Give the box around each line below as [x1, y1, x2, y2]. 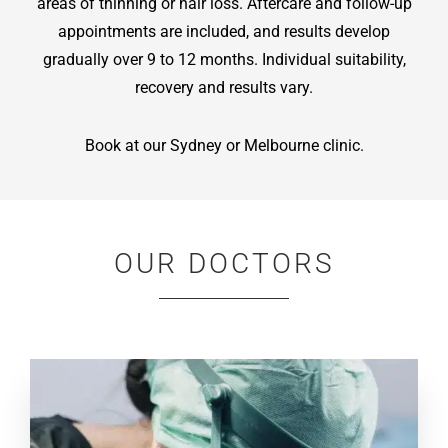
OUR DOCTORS [113, 246, 335, 280]
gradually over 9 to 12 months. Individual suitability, [42, 49, 406, 69]
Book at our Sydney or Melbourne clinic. [84, 135, 364, 155]
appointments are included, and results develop [58, 21, 390, 41]
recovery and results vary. [135, 77, 313, 97]
